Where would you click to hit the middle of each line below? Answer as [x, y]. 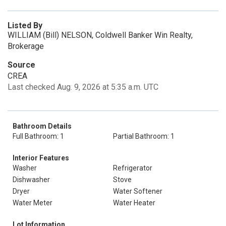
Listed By [25, 25]
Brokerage [26, 46]
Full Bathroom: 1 [38, 136]
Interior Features [41, 158]
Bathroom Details [42, 126]
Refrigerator [133, 168]
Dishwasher [31, 179]
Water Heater [134, 203]
